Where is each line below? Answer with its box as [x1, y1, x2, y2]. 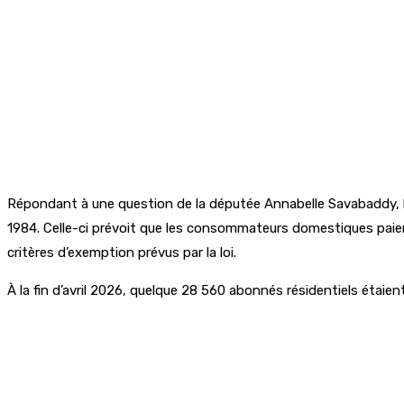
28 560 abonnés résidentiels [181, 281, 358, 298]
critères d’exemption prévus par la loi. [7, 243, 236, 261]
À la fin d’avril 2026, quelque [7, 281, 181, 298]
